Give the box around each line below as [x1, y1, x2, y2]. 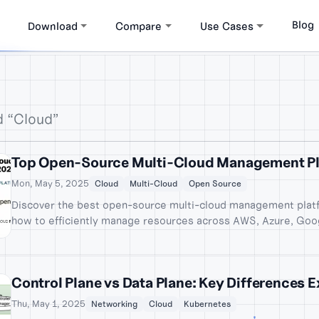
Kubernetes [184, 298, 231, 309]
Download [27, 19, 78, 33]
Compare [115, 19, 162, 33]
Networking [91, 298, 137, 309]
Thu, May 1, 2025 [11, 298, 85, 310]
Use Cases [200, 19, 254, 33]
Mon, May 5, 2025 [11, 177, 89, 190]
